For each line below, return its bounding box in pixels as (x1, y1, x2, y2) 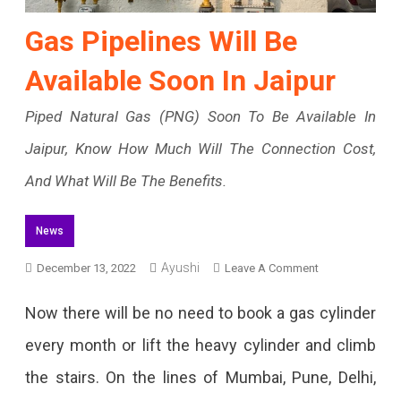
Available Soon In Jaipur (24, 63, 336, 98)
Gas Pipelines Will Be (24, 23, 297, 58)
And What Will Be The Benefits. (24, 171, 226, 190)
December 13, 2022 (36, 260, 136, 275)
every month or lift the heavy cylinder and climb (24, 335, 377, 354)
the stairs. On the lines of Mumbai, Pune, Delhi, (24, 367, 377, 387)
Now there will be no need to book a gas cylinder (24, 303, 377, 322)
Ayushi (160, 260, 200, 275)
